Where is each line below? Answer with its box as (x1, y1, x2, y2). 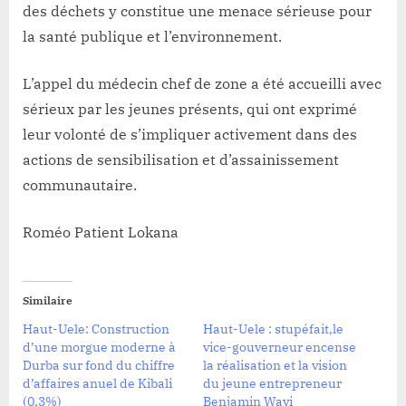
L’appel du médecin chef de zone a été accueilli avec (23, 74, 382, 93)
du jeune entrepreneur (203, 375, 342, 392)
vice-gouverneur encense (203, 339, 356, 356)
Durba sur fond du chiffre (23, 357, 175, 374)
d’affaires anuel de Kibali (23, 375, 172, 392)
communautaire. (23, 176, 137, 195)
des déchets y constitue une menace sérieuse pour (23, 2, 372, 21)
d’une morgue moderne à (23, 339, 176, 356)
